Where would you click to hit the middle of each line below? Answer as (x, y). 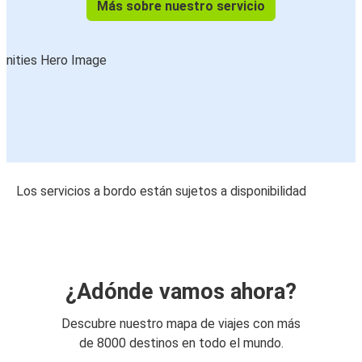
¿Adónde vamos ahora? (181, 292)
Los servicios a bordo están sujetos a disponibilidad (161, 192)
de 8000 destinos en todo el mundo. (181, 343)
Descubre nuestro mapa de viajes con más (181, 324)
